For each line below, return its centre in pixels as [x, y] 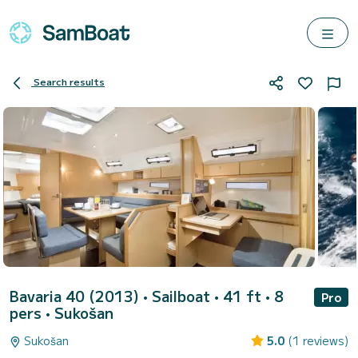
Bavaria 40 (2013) [76, 296]
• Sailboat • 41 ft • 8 [213, 296]
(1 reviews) [318, 340]
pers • [32, 312]
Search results [69, 82]
